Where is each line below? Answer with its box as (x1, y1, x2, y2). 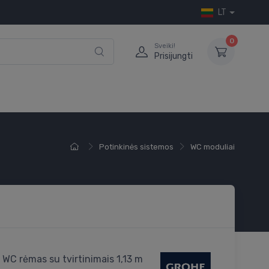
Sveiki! (154, 41, 175, 50)
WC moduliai (190, 142, 235, 152)
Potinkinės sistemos (99, 142, 174, 152)
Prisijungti (154, 50, 193, 61)
